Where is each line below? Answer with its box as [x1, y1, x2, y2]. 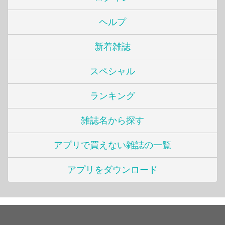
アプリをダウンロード [67, 164, 158, 175]
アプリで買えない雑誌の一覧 [54, 140, 171, 150]
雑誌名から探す [81, 115, 144, 126]
